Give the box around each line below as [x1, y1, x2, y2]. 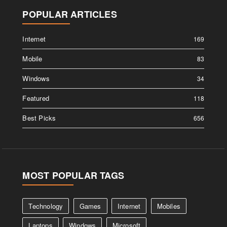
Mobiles [157, 201, 181, 211]
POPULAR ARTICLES [22, 8, 117, 21]
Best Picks [22, 113, 56, 123]
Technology [28, 201, 63, 211]
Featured [22, 93, 50, 103]
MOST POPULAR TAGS [22, 169, 125, 182]
